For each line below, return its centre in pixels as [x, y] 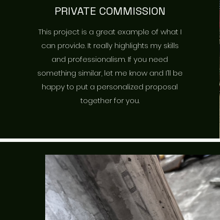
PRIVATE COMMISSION [110, 11]
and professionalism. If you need [110, 59]
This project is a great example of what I [110, 31]
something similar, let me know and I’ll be [110, 73]
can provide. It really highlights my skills [110, 45]
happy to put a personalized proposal [110, 86]
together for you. [110, 100]
